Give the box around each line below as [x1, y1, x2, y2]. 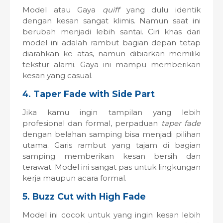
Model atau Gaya [22, 5, 103, 14]
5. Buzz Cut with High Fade [22, 191, 146, 202]
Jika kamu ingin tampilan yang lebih [22, 108, 201, 117]
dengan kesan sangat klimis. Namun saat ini [22, 16, 201, 25]
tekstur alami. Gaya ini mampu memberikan [22, 60, 201, 69]
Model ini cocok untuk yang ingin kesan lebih [22, 210, 201, 220]
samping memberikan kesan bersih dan [22, 151, 201, 161]
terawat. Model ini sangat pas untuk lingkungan [22, 162, 201, 172]
